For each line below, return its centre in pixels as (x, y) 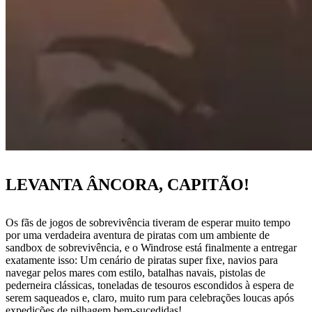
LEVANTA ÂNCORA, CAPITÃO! (127, 185)
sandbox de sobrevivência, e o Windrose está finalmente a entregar (151, 248)
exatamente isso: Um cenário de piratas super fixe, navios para (142, 260)
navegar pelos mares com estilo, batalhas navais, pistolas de (135, 273)
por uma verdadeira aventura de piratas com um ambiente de (138, 235)
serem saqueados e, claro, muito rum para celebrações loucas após (150, 298)
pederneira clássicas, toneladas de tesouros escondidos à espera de (150, 286)
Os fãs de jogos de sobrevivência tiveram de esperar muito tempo (148, 223)
